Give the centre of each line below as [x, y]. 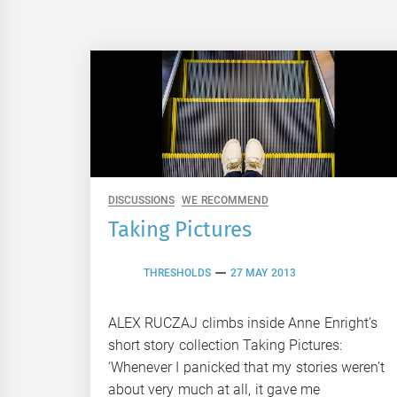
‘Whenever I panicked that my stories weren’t [246, 367]
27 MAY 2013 [263, 273]
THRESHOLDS [177, 273]
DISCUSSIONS [141, 200]
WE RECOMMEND [225, 200]
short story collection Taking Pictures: [226, 345]
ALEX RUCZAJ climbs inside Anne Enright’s [243, 323]
